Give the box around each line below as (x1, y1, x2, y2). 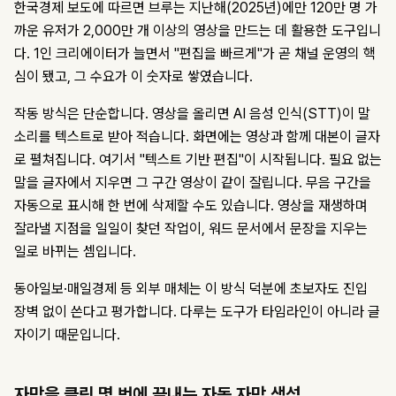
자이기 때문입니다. (14, 326, 120, 344)
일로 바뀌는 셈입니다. (14, 243, 136, 261)
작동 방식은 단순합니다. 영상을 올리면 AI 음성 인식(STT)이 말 (14, 105, 370, 123)
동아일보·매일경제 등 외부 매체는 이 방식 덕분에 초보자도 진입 (14, 280, 368, 298)
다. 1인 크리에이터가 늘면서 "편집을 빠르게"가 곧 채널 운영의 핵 (14, 45, 376, 63)
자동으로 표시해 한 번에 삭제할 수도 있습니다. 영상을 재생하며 (14, 197, 368, 215)
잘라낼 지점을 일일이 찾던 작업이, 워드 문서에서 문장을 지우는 (14, 220, 368, 238)
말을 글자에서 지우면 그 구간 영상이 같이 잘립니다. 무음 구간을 (14, 174, 371, 192)
